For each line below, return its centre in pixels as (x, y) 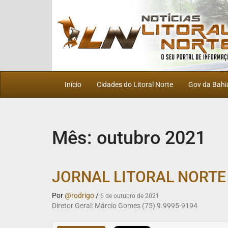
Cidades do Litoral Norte (135, 84)
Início (73, 84)
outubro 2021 (151, 138)
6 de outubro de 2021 (130, 196)
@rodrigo (79, 195)
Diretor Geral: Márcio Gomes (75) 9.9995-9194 (125, 205)
